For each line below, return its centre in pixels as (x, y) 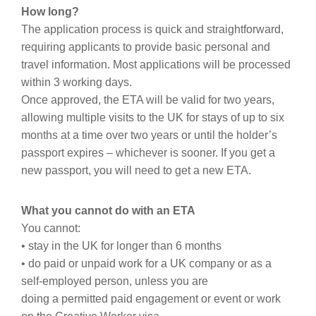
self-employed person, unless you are (115, 281)
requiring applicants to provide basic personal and (146, 47)
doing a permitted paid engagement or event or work (151, 298)
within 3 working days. (77, 82)
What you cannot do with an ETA (108, 210)
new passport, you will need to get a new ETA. (136, 170)
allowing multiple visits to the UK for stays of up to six (153, 117)
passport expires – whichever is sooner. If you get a (148, 152)
